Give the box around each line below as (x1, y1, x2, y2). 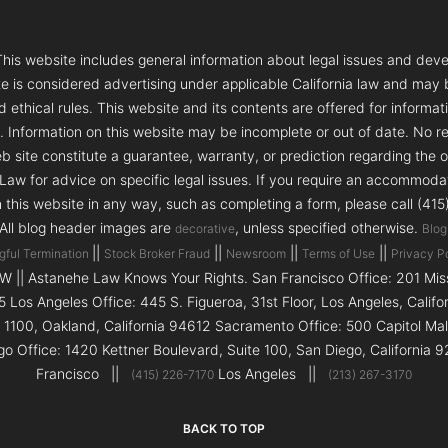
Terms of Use (302, 246, 375, 262)
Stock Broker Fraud (104, 246, 210, 262)
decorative (174, 221, 235, 237)
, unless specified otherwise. (234, 219, 422, 237)
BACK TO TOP (183, 421, 265, 437)
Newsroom (226, 246, 286, 262)
